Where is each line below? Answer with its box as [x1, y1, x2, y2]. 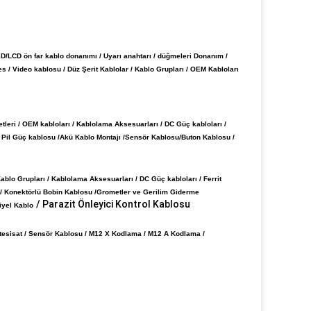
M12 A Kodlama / [148, 230, 205, 237]
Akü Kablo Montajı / [60, 133, 125, 141]
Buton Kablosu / [181, 133, 235, 141]
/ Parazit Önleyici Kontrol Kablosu [36, 199, 190, 210]
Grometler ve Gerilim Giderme [96, 188, 199, 196]
